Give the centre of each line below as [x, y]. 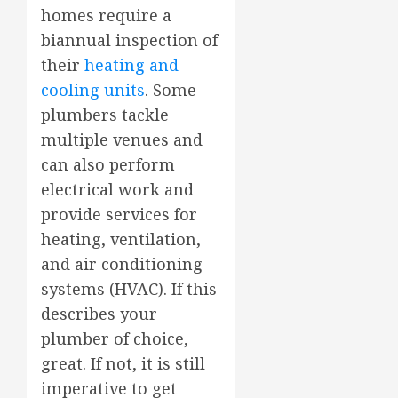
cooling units [93, 89]
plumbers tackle [105, 114]
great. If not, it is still [123, 363]
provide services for [119, 214]
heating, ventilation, [121, 239]
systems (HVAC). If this [129, 288]
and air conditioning [122, 263]
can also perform [108, 164]
